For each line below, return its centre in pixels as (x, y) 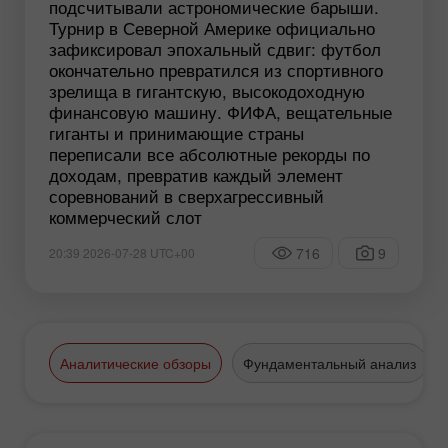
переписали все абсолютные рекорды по (209, 154)
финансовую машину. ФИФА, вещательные (220, 112)
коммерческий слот (125, 217)
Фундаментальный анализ (329, 363)
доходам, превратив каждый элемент (196, 175)
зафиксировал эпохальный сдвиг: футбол (215, 49)
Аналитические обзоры (135, 363)
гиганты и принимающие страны (176, 133)
